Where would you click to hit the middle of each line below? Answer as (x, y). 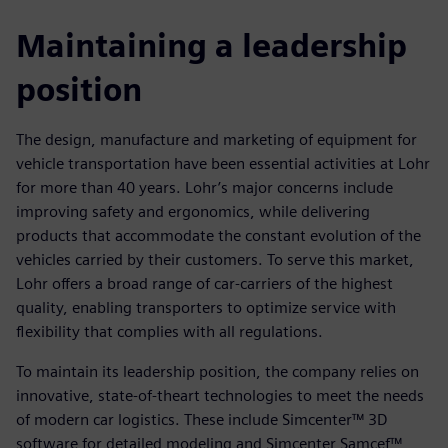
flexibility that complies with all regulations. (169, 332)
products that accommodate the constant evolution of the (218, 236)
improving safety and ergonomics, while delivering (193, 212)
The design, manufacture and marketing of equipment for (216, 140)
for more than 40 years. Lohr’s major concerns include (204, 188)
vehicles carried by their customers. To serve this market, (215, 260)
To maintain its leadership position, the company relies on (217, 372)
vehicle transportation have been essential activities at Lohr (223, 164)
